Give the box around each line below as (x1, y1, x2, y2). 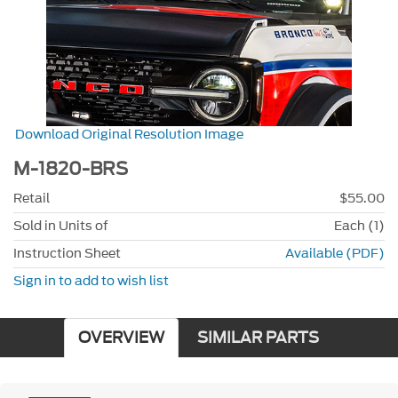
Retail (13, 188, 50, 208)
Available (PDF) (285, 243, 385, 263)
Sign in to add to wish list (13, 271, 169, 291)
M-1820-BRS (13, 156, 128, 183)
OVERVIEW (77, 326, 164, 349)
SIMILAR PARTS (196, 326, 319, 349)
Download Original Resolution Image (15, 125, 244, 145)
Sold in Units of (13, 216, 108, 235)
